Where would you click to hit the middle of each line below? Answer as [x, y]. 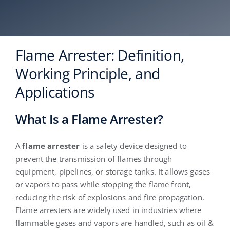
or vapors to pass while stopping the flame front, [103, 185]
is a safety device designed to [133, 146]
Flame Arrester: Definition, [100, 55]
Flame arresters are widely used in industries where [108, 210]
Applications [55, 92]
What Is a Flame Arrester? [89, 119]
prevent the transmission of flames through [94, 159]
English [203, 32]
